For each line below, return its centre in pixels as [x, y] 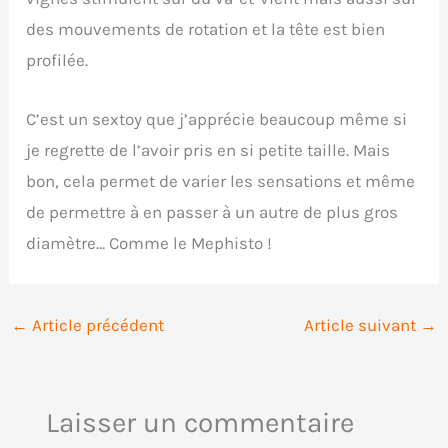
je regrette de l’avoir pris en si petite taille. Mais [208, 149]
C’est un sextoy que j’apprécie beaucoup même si [217, 118]
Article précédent [96, 324]
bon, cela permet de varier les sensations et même [221, 180]
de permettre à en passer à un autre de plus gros [212, 211]
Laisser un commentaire [199, 423]
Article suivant [361, 324]
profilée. [57, 60]
